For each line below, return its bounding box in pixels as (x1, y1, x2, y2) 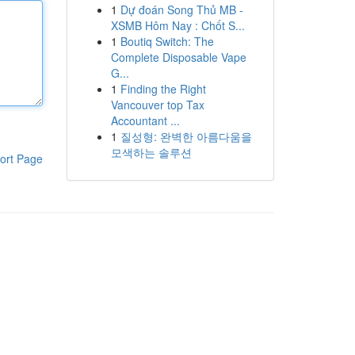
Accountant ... (110, 113, 180, 128)
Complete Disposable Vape (110, 49, 246, 65)
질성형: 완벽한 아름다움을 (120, 128, 252, 144)
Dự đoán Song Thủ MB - (120, 2, 243, 17)
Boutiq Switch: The (120, 33, 214, 49)
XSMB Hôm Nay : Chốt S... (110, 17, 245, 33)
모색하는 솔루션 (110, 144, 192, 160)
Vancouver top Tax (110, 97, 204, 113)
